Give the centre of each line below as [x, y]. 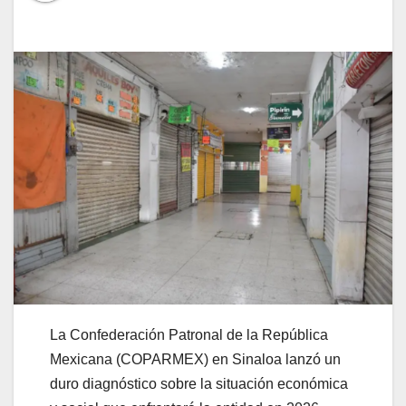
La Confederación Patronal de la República [189, 335]
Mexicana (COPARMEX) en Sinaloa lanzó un [195, 360]
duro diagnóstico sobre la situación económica [199, 384]
